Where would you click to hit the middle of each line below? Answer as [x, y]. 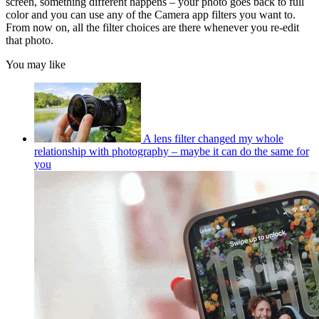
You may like [36, 65]
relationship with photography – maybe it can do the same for [172, 152]
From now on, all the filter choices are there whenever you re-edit [152, 28]
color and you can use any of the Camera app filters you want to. [151, 15]
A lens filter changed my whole [213, 139]
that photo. [30, 41]
